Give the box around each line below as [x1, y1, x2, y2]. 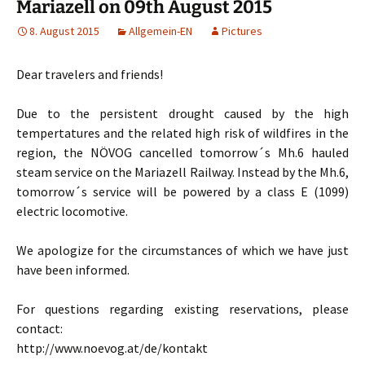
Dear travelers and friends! [16, 66, 163, 83]
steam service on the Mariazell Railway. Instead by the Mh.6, [16, 164, 349, 181]
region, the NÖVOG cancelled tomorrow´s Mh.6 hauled [16, 144, 349, 161]
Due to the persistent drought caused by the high [16, 105, 349, 122]
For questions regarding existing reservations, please [16, 301, 349, 318]
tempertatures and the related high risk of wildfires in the [16, 125, 349, 142]
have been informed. [16, 262, 130, 279]
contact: [16, 320, 63, 337]
